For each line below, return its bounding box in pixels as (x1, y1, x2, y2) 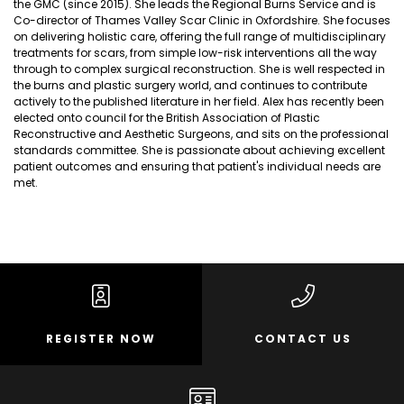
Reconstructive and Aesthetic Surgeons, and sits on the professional (14, 125, 389, 142)
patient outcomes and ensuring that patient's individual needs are (14, 158, 381, 174)
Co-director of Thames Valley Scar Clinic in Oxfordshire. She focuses (14, 12, 390, 28)
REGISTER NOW (46, 330, 156, 346)
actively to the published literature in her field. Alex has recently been (14, 93, 384, 109)
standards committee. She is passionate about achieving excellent (14, 142, 385, 158)
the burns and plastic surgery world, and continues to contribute (14, 77, 367, 93)
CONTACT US (254, 330, 352, 346)
